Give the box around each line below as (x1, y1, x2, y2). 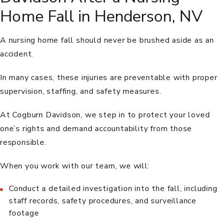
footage (9, 208, 39, 219)
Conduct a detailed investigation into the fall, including (9, 183, 218, 194)
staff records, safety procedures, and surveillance (9, 195, 196, 207)
